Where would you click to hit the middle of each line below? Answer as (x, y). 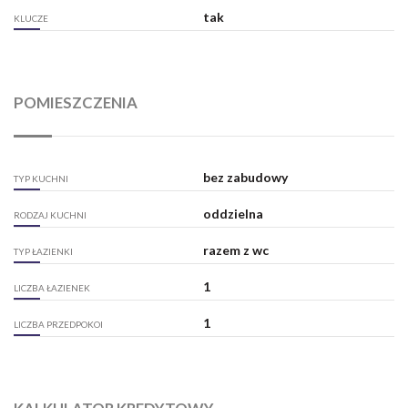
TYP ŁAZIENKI (43, 252)
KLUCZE (31, 19)
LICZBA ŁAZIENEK (52, 288)
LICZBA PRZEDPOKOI (58, 325)
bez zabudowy (245, 178)
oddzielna (233, 214)
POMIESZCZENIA (76, 103)
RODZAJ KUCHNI (50, 215)
